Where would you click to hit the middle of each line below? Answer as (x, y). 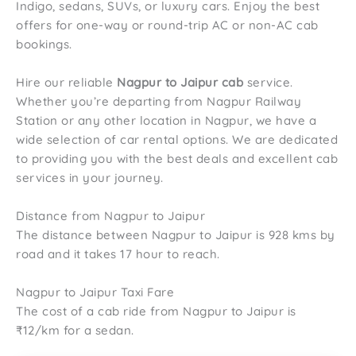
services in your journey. (90, 178)
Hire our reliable (66, 82)
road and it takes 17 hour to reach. (118, 254)
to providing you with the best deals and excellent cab (177, 159)
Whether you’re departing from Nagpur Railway (159, 101)
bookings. (44, 44)
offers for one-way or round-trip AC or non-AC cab (167, 25)
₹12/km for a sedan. (75, 330)
